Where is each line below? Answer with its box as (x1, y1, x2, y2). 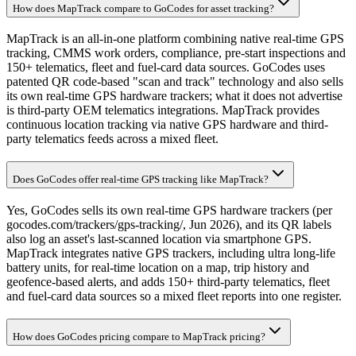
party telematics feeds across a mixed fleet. (6, 132, 219, 146)
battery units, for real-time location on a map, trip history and (6, 260, 309, 274)
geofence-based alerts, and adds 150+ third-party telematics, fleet (6, 274, 330, 288)
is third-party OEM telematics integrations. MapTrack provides (6, 103, 319, 118)
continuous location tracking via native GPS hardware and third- (6, 118, 328, 132)
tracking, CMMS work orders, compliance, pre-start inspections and (6, 46, 346, 60)
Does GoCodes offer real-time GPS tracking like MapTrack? (13, 173, 269, 186)
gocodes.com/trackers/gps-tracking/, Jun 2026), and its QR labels (6, 217, 331, 231)
